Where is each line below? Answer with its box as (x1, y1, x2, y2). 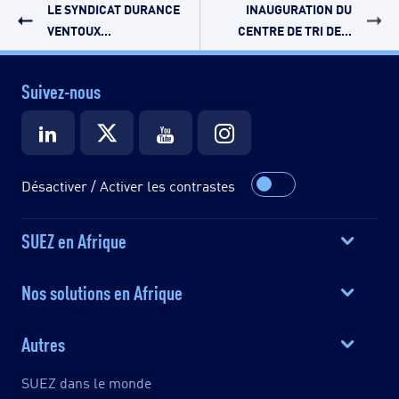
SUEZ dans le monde (21, 372, 151, 392)
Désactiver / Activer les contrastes (21, 175, 235, 195)
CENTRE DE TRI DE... (238, 20, 353, 38)
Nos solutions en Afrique (21, 277, 183, 305)
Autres (21, 329, 65, 356)
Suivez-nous (21, 76, 101, 103)
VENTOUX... (46, 20, 111, 38)
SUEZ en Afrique (21, 225, 126, 253)
